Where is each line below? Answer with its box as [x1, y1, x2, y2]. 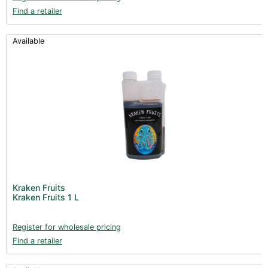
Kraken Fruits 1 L [13, 191, 79, 202]
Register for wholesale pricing [13, 222, 121, 232]
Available [13, 36, 44, 45]
